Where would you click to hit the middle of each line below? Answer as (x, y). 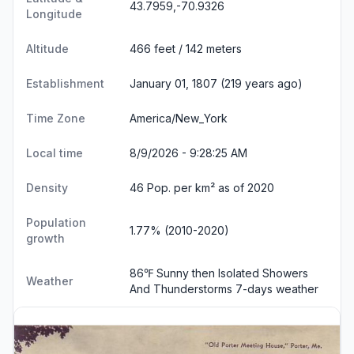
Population (56, 222)
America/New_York (179, 118)
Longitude (54, 14)
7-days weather (277, 289)
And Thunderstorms (183, 289)
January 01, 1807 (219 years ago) (216, 83)
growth (45, 238)
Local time (55, 153)
